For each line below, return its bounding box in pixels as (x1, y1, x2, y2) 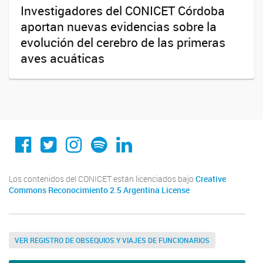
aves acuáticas (21, 50, 104, 67)
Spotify (90, 122, 150, 147)
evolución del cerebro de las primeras (21, 34, 225, 51)
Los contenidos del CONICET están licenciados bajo (9, 173, 195, 184)
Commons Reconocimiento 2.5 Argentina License (9, 184, 190, 195)
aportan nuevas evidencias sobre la (21, 18, 217, 35)
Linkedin (116, 122, 187, 147)
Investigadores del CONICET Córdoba (21, 2, 225, 19)
